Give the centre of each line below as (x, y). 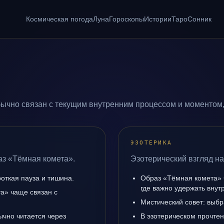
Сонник (199, 19)
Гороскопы (126, 19)
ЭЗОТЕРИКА (151, 143)
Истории (157, 19)
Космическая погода (59, 19)
